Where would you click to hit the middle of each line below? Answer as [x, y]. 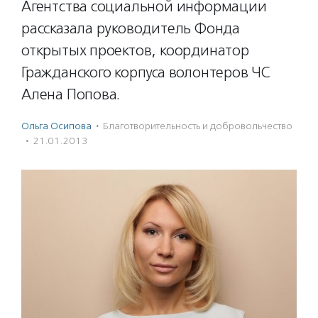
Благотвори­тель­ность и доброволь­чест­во [198, 126]
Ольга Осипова [56, 126]
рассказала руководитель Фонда [131, 28]
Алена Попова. [71, 94]
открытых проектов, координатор [135, 50]
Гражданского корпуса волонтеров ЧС [146, 72]
